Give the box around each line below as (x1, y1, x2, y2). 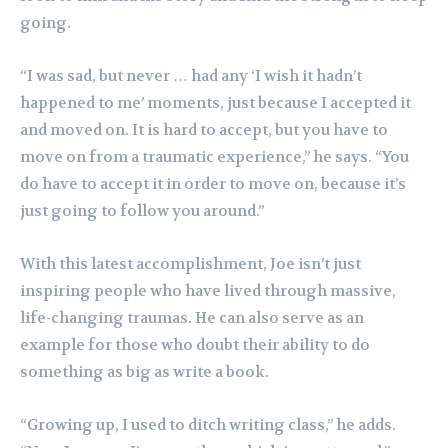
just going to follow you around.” (20, 200, 264, 221)
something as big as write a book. (20, 361, 269, 382)
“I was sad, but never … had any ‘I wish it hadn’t (20, 65, 362, 86)
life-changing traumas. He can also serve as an (20, 307, 364, 328)
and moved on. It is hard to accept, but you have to (20, 119, 388, 140)
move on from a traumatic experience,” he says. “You (20, 146, 409, 167)
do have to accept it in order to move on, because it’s (20, 173, 406, 194)
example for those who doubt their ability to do (20, 334, 370, 355)
